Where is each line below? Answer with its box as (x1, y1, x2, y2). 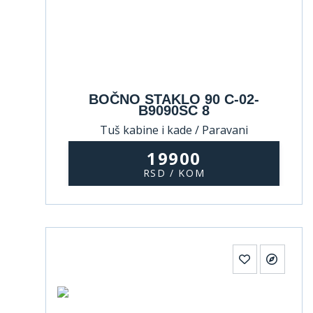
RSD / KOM (143, 166, 205, 180)
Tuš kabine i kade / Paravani (100, 122, 248, 138)
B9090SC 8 (138, 103, 210, 118)
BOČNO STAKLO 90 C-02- (89, 92, 259, 107)
